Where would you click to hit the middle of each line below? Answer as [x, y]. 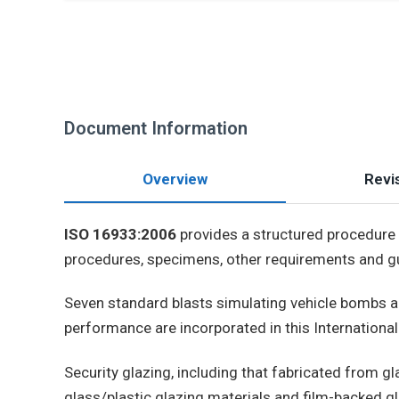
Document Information [156, 128]
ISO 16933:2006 [120, 234]
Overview [175, 179]
